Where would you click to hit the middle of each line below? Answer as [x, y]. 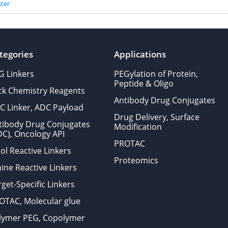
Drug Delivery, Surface [156, 117]
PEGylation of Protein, [156, 74]
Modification [138, 127]
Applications [140, 54]
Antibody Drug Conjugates [164, 100]
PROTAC [129, 144]
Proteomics [136, 160]
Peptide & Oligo [144, 83]
